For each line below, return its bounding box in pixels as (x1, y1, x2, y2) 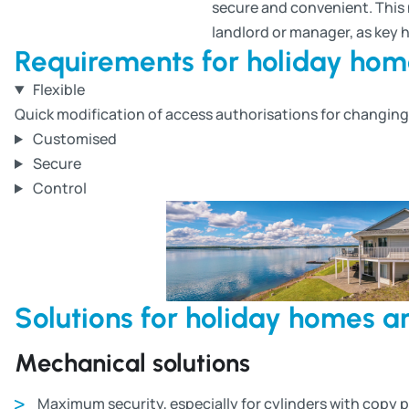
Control (32, 178, 87, 198)
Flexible (32, 79, 85, 100)
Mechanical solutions (15, 347, 250, 378)
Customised (32, 129, 117, 149)
